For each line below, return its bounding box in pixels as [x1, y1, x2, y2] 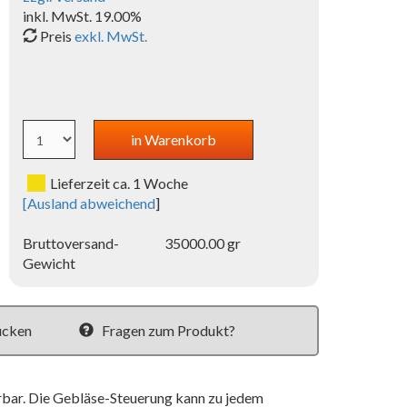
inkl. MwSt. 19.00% [23, 7, 143, 25]
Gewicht [23, 254, 76, 272]
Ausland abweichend [27, 194, 156, 212]
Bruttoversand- [23, 234, 120, 252]
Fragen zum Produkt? [101, 322, 235, 339]
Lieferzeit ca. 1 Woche [50, 174, 189, 192]
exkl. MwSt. [74, 27, 148, 45]
